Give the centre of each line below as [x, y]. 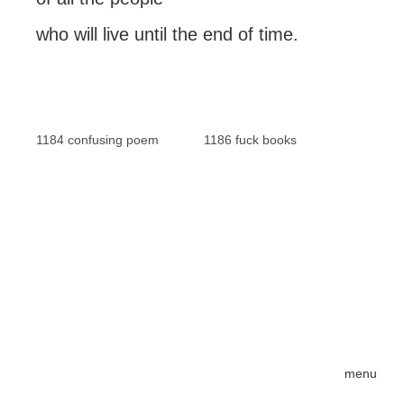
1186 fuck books [250, 140]
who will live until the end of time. [167, 34]
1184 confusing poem [97, 140]
